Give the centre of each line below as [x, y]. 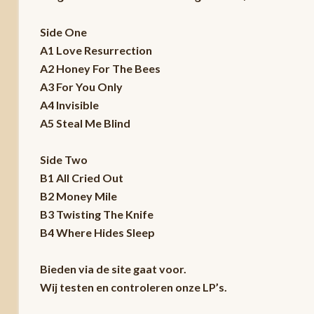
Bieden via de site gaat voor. [113, 268]
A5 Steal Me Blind [85, 123]
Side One [63, 32]
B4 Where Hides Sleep [97, 232]
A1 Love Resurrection [96, 50]
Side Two [63, 159]
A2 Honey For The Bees [100, 68]
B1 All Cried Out [81, 177]
